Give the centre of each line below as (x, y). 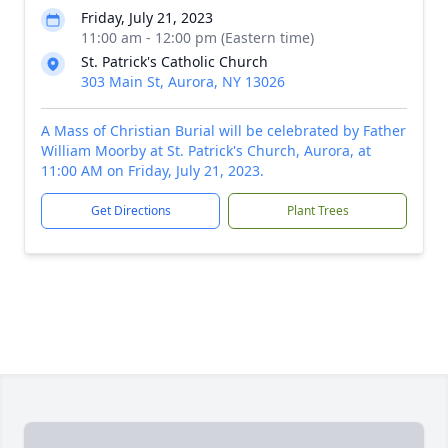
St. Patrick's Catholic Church (174, 61)
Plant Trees (317, 210)
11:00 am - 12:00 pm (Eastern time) (197, 37)
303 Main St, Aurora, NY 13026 (183, 81)
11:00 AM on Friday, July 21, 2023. (152, 170)
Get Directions (130, 210)
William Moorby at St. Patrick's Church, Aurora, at (206, 150)
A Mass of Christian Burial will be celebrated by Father (223, 130)
